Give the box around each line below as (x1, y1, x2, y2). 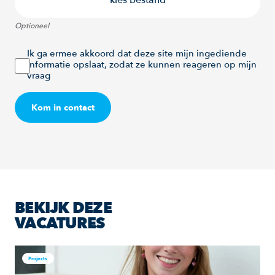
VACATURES (15, 214, 105, 233)
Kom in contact (31, 99, 95, 115)
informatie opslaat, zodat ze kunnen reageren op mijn (27, 56, 257, 72)
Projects (28, 254, 48, 263)
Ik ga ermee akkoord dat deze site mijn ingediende (27, 45, 247, 61)
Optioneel (15, 19, 49, 31)
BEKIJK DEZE (15, 198, 112, 217)
